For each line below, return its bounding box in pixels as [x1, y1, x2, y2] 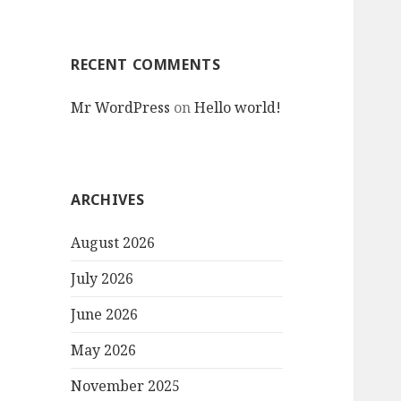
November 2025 [71, 376, 181, 397]
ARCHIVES [71, 190, 145, 210]
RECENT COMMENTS [71, 55, 221, 75]
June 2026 [71, 304, 139, 325]
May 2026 [71, 340, 137, 361]
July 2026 [71, 269, 134, 289]
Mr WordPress [71, 98, 171, 118]
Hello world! [194, 98, 282, 118]
